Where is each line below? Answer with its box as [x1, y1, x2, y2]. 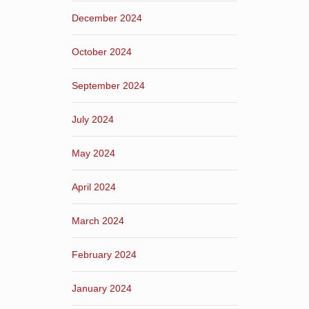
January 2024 [72, 282, 132, 294]
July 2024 [72, 113, 114, 125]
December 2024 [72, 12, 142, 23]
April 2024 [72, 181, 116, 192]
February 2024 [72, 248, 137, 260]
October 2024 [72, 46, 132, 57]
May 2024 [72, 147, 115, 159]
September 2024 [72, 79, 145, 91]
